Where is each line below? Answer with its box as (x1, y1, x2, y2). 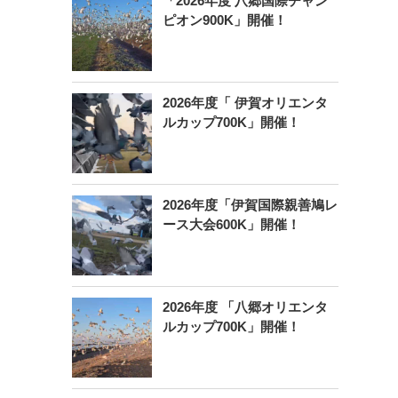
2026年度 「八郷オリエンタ (162, 300, 328, 314)
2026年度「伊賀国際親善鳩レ (162, 198, 338, 212)
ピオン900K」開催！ (162, 13, 287, 28)
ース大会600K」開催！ (162, 218, 300, 232)
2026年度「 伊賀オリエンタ (162, 96, 328, 110)
